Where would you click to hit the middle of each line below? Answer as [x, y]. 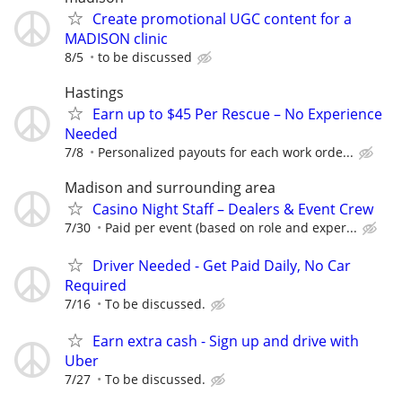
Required [96, 285]
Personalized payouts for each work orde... [226, 153]
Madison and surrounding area [170, 188]
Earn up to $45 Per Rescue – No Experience [237, 114]
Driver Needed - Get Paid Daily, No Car [222, 265]
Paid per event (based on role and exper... [231, 228]
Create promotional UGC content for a [222, 19]
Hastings [94, 93]
